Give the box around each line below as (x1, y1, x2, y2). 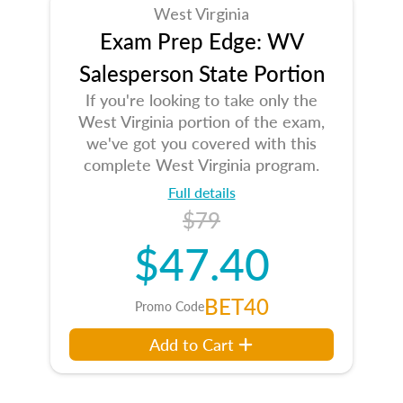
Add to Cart (149, 333, 235, 355)
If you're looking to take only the (85, 88, 318, 111)
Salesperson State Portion (78, 58, 325, 88)
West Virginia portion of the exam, (78, 110, 325, 132)
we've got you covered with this (86, 131, 317, 154)
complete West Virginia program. (84, 153, 319, 175)
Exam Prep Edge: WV (99, 25, 304, 56)
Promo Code (134, 297, 204, 315)
